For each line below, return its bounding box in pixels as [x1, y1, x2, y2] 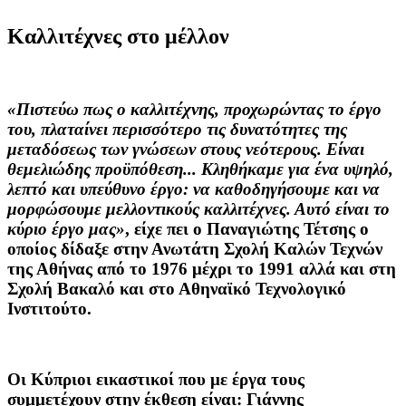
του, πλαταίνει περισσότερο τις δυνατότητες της [7, 120, 347, 140]
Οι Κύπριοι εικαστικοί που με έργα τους [7, 369, 304, 389]
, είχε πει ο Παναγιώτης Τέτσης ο [125, 219, 369, 239]
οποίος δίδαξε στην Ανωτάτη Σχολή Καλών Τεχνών [7, 239, 382, 259]
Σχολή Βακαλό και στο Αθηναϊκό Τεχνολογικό [7, 279, 346, 299]
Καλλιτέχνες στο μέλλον [7, 24, 229, 48]
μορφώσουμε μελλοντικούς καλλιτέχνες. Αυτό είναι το [7, 199, 390, 219]
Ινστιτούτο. [7, 299, 92, 319]
